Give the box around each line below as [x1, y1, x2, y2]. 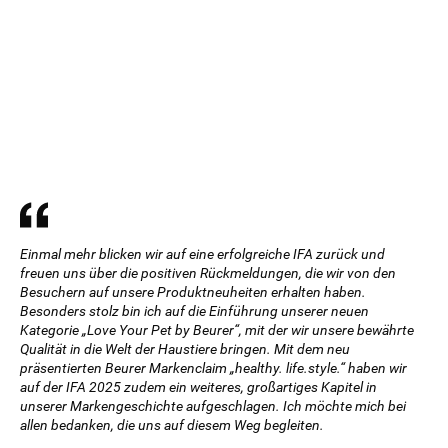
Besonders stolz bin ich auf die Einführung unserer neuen [20, 303, 369, 319]
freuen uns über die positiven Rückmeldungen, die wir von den [20, 265, 396, 281]
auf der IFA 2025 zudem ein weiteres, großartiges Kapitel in [20, 379, 377, 395]
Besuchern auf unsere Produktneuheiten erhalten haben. [20, 284, 366, 300]
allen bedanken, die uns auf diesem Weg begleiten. [20, 417, 324, 433]
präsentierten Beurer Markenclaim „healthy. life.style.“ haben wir [20, 360, 407, 376]
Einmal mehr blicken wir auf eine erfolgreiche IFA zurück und [20, 246, 385, 262]
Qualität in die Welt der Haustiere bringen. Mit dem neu [20, 341, 350, 357]
